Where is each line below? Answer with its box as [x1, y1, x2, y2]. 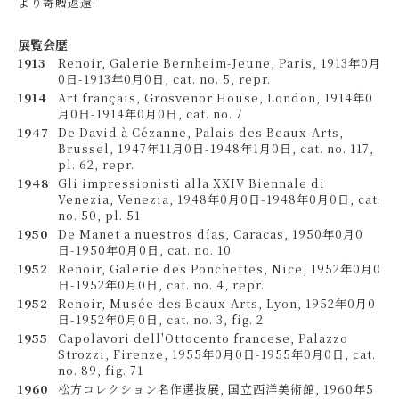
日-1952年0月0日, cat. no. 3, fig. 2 [58, 311, 264, 328]
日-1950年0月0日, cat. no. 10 [58, 241, 232, 258]
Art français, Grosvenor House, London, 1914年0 [58, 89, 373, 106]
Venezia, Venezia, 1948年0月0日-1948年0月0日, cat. [58, 191, 381, 208]
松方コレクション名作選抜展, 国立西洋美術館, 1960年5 [58, 380, 374, 397]
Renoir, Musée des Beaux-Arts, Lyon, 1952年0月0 [58, 295, 376, 312]
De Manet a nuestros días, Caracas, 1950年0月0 [58, 225, 363, 242]
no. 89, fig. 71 [58, 362, 143, 379]
